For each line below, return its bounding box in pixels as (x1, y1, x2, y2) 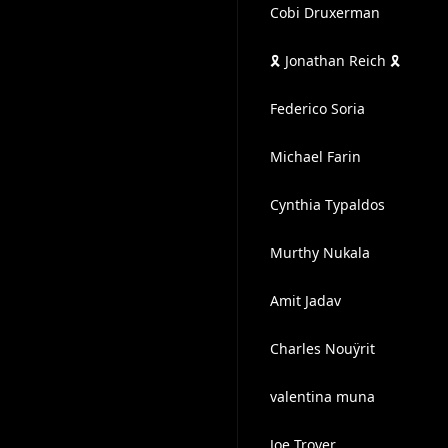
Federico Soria (269, 99, 365, 118)
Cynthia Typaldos (269, 195, 385, 214)
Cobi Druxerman (269, 3, 380, 22)
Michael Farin (269, 147, 361, 166)
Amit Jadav (269, 291, 341, 310)
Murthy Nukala (269, 243, 370, 262)
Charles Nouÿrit (269, 339, 375, 358)
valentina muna (269, 387, 375, 406)
